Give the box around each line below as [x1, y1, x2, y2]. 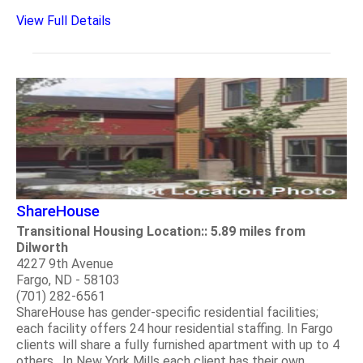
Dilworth [16, 239, 68, 255]
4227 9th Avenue [16, 255, 113, 271]
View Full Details [16, 13, 111, 29]
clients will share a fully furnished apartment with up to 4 [16, 336, 340, 352]
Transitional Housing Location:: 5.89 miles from [16, 223, 305, 239]
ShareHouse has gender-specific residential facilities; [16, 304, 318, 320]
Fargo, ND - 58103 [16, 271, 120, 288]
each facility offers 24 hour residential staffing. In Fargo [16, 320, 333, 336]
